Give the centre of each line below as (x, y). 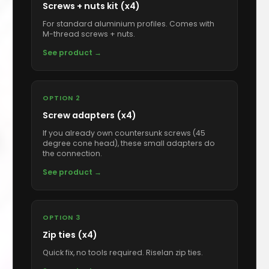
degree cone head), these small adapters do (129, 144)
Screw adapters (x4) (90, 116)
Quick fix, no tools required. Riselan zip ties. (123, 253)
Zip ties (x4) (70, 235)
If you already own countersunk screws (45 (124, 133)
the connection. (73, 154)
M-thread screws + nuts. (89, 34)
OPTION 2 (62, 98)
